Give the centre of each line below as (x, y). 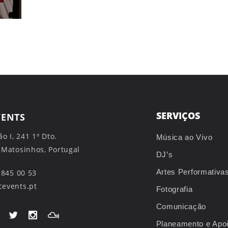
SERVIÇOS (178, 116)
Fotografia (174, 189)
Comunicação (181, 207)
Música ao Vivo (184, 137)
